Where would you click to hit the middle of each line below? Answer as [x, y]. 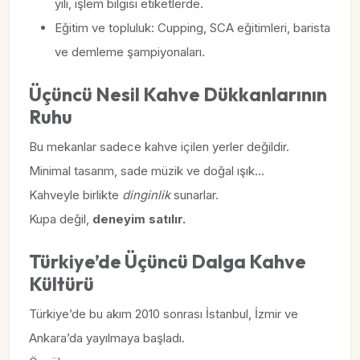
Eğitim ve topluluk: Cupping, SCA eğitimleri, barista [192, 28]
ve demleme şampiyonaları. [130, 52]
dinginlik [146, 195]
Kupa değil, [61, 219]
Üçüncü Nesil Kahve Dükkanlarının [178, 94]
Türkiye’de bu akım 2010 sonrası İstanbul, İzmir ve [164, 314]
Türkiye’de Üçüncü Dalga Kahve [168, 262]
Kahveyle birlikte [76, 195]
